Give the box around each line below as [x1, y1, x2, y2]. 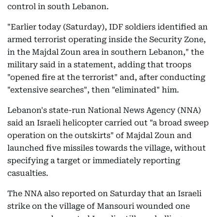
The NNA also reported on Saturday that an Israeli [7, 189, 201, 198]
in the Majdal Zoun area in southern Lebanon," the [7, 47, 204, 57]
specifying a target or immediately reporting [7, 156, 180, 165]
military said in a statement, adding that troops [7, 60, 191, 69]
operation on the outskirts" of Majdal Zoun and [7, 131, 192, 140]
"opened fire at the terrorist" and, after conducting [7, 73, 205, 82]
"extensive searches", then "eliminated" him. [7, 85, 179, 94]
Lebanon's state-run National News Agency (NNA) [7, 106, 201, 115]
